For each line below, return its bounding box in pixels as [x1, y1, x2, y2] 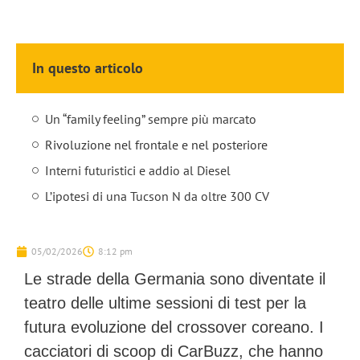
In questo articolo [32, 59, 143, 77]
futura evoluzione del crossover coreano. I [24, 318, 324, 336]
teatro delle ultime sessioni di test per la [24, 294, 306, 312]
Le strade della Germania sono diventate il [24, 270, 325, 288]
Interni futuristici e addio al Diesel [45, 162, 231, 178]
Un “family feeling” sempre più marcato [45, 111, 256, 127]
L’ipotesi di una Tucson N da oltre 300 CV [45, 188, 269, 204]
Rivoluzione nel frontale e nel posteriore [45, 137, 268, 153]
